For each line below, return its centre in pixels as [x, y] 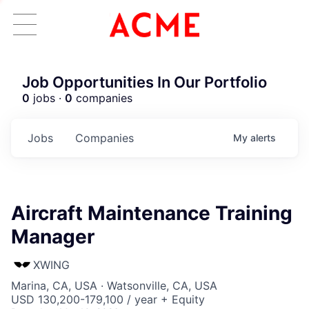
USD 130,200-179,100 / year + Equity [108, 299]
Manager [53, 237]
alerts [263, 138]
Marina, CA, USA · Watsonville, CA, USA [114, 286]
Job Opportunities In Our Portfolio [144, 82]
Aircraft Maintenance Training [152, 213]
